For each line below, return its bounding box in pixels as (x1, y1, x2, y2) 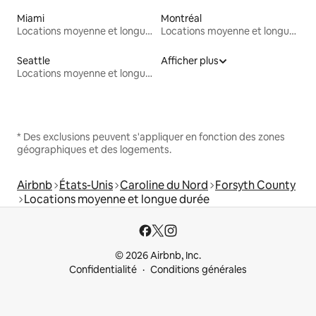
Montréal (161, 12, 202, 25)
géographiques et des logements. (17, 143, 171, 157)
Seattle (17, 54, 50, 68)
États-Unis (59, 178, 113, 193)
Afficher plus (161, 54, 219, 68)
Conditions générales (150, 263, 247, 276)
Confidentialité (69, 263, 137, 276)
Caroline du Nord (120, 178, 208, 193)
